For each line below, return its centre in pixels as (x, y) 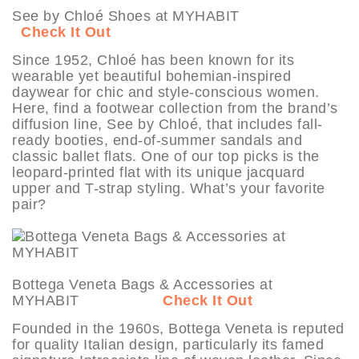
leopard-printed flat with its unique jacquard (159, 172)
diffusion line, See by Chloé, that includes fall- (167, 124)
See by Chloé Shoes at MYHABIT (161, 16)
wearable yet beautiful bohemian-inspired (151, 76)
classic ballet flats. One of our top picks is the (166, 156)
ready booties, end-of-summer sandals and (157, 140)
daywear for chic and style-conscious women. (166, 92)
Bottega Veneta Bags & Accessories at (142, 284)
